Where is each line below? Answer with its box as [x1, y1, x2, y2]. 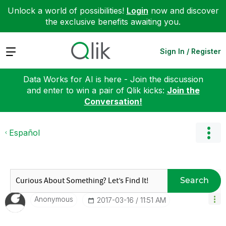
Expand [5, 45, 34, 56]
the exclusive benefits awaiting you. [45, 17, 181, 27]
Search [180, 176, 209, 185]
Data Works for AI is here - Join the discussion [23, 74, 203, 84]
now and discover [148, 6, 219, 16]
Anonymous [34, 194, 73, 203]
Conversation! [84, 96, 142, 106]
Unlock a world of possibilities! [7, 6, 127, 16]
